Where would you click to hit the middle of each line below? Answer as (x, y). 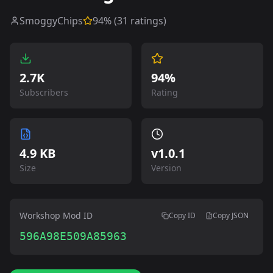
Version (166, 168)
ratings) (147, 21)
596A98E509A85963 (73, 236)
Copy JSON (231, 215)
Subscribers (44, 92)
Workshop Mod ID (56, 215)
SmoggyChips (51, 21)
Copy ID (182, 215)
